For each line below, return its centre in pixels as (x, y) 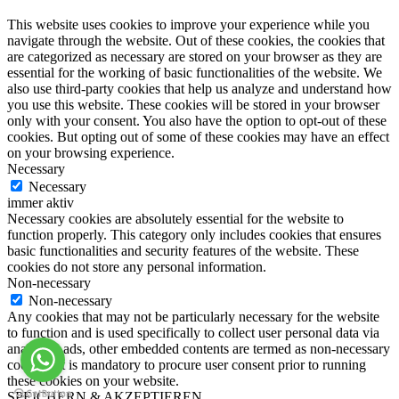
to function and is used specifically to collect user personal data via (193, 332)
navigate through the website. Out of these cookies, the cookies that (196, 40)
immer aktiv (41, 202)
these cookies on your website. (93, 380)
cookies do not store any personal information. (137, 266)
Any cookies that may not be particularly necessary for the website (193, 316)
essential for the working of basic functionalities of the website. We (195, 72)
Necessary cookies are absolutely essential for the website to (175, 218)
